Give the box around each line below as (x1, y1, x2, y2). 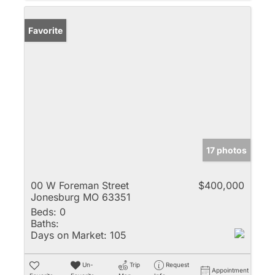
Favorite (28, 25, 63, 36)
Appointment (212, 266, 249, 274)
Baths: (31, 217, 59, 230)
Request (165, 260, 189, 268)
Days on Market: (31, 228, 107, 241)
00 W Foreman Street (31, 179, 129, 192)
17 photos (206, 144, 247, 155)
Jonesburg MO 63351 (31, 190, 131, 203)
